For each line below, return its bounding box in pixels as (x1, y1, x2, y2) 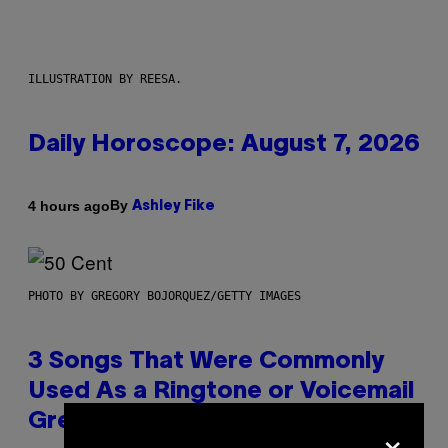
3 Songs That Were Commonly (28, 351, 384, 374)
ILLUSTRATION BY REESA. (28, 72, 182, 87)
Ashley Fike (132, 200, 215, 214)
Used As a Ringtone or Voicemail (28, 381, 414, 404)
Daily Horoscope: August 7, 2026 (28, 134, 420, 157)
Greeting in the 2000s (28, 411, 288, 434)
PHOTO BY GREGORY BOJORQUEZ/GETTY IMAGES (28, 289, 301, 304)
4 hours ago (28, 197, 110, 214)
